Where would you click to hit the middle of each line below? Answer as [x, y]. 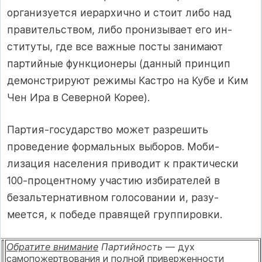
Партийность [133, 247]
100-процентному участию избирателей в [113, 180]
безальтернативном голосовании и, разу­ [113, 197]
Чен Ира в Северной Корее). [78, 97]
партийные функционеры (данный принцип [119, 63]
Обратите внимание [52, 247]
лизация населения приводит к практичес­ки [123, 163]
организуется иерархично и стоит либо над [119, 12]
